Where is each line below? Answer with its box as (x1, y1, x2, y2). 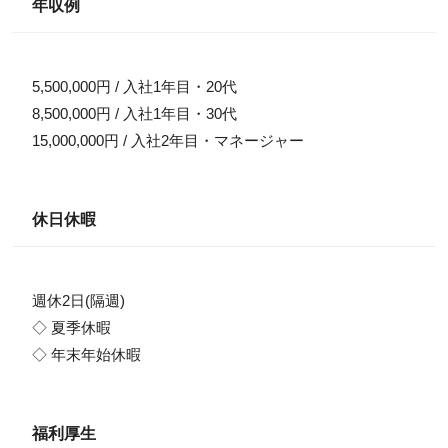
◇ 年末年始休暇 (31, 345, 141, 363)
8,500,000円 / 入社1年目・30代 (31, 104, 237, 122)
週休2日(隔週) (31, 291, 125, 309)
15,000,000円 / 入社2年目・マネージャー (31, 131, 304, 149)
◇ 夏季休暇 (31, 318, 111, 336)
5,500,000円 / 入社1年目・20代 (31, 77, 237, 95)
